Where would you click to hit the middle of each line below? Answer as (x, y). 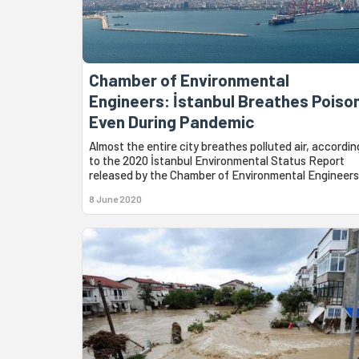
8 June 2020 (115, 198)
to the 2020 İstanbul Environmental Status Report (217, 160)
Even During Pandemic (171, 121)
